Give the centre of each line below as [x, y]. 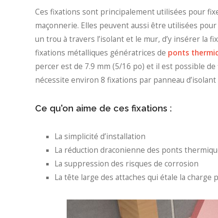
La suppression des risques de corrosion [127, 163]
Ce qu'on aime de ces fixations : [103, 108]
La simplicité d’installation [100, 136]
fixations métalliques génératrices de [101, 53]
